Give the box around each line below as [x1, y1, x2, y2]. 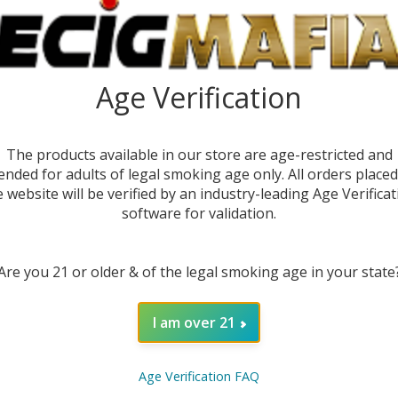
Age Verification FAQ [139, 368, 259, 386]
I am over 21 [152, 313, 235, 333]
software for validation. [122, 203, 276, 224]
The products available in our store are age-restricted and [5, 145, 393, 165]
